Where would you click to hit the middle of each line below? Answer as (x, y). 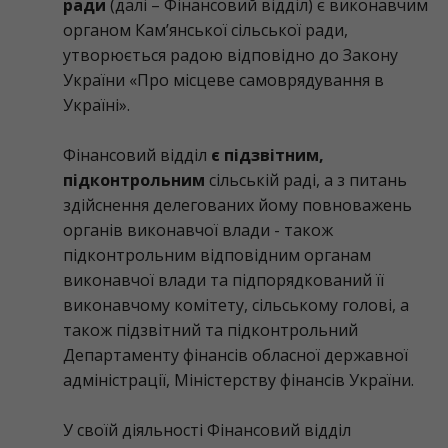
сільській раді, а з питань (308, 180)
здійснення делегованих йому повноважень (237, 205)
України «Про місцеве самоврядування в (223, 80)
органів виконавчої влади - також (198, 230)
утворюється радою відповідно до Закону (230, 55)
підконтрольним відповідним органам (217, 255)
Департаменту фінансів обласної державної (235, 355)
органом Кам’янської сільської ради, (205, 30)
